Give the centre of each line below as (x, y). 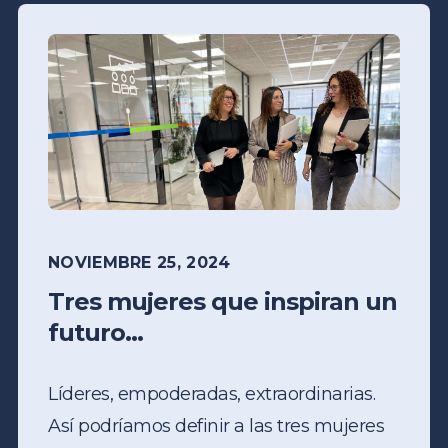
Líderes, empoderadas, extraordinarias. (211, 393)
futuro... (95, 332)
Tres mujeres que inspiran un (222, 301)
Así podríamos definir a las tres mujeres (216, 425)
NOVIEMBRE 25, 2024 (139, 262)
